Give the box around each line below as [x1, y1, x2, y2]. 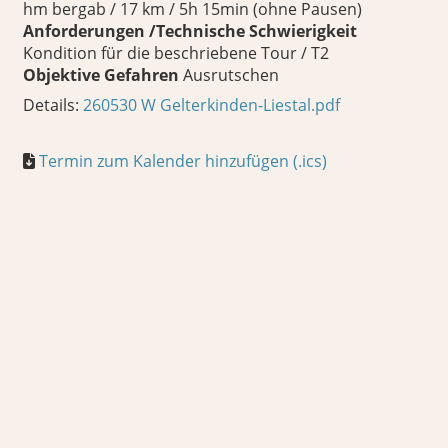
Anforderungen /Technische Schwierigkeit [23, 20, 357, 42]
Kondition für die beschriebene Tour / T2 [23, 42, 329, 64]
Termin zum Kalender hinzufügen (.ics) [39, 150, 327, 172]
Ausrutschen [179, 64, 279, 86]
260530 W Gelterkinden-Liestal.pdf [83, 94, 340, 116]
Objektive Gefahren [23, 64, 179, 86]
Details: [23, 94, 83, 116]
